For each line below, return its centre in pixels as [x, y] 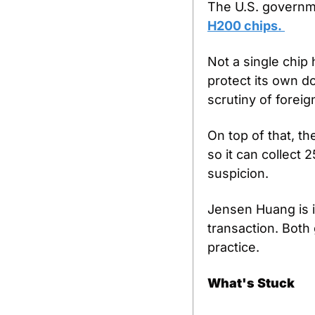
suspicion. [238, 173]
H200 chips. [246, 26]
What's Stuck [251, 283]
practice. [233, 247]
